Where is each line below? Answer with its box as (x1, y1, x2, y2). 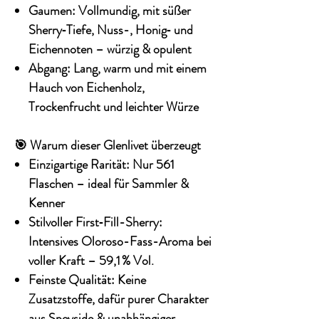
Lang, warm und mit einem (70, 59, 206, 78)
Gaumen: (28, 1, 75, 21)
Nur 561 (130, 155, 174, 174)
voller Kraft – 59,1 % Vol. (28, 251, 154, 271)
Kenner (28, 194, 65, 213)
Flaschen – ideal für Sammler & (28, 174, 189, 194)
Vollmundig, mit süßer (75, 1, 191, 21)
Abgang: (28, 59, 70, 78)
